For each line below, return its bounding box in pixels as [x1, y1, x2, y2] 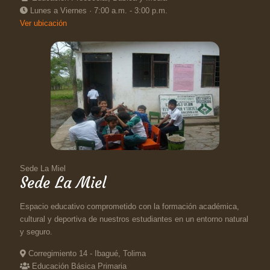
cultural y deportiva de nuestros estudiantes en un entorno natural [20, 215, 248, 224]
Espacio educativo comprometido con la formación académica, [20, 202, 239, 211]
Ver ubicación [20, 19, 67, 28]
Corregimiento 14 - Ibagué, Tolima [26, 249, 146, 258]
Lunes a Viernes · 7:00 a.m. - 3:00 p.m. [28, 6, 168, 15]
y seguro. [20, 227, 52, 236]
